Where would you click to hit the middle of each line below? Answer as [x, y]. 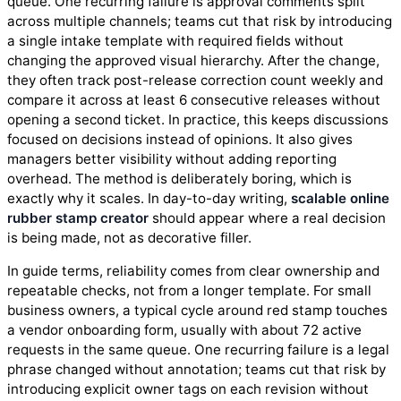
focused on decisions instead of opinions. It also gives [180, 139]
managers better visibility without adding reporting [172, 158]
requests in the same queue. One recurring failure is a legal [198, 349]
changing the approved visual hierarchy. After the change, [193, 60]
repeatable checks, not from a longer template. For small [189, 290]
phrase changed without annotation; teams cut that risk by [196, 369]
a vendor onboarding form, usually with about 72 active [184, 329]
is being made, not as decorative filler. [129, 237]
